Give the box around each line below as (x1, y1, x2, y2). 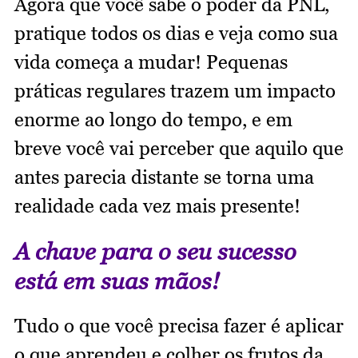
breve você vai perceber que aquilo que (14, 137, 344, 161)
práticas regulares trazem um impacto (14, 79, 336, 103)
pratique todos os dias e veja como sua (14, 22, 338, 46)
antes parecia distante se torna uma (14, 165, 314, 189)
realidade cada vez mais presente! (14, 194, 305, 218)
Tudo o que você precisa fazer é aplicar (14, 314, 344, 338)
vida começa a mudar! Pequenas (14, 50, 288, 74)
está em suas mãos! (14, 267, 220, 295)
